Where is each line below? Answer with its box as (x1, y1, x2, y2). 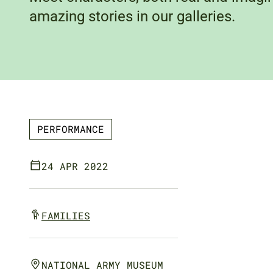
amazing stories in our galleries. (29, 8, 235, 25)
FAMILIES (41, 209, 90, 222)
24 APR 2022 (41, 160, 108, 172)
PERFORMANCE (37, 122, 104, 135)
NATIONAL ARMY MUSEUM (41, 258, 163, 271)
